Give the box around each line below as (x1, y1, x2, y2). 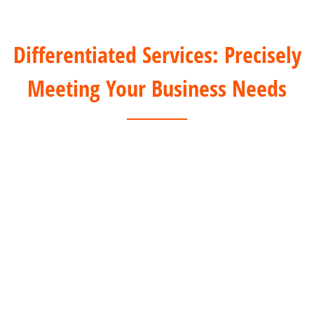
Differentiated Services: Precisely (13, 39, 301, 69)
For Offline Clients (104, 218, 210, 238)
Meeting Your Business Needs (27, 72, 287, 103)
